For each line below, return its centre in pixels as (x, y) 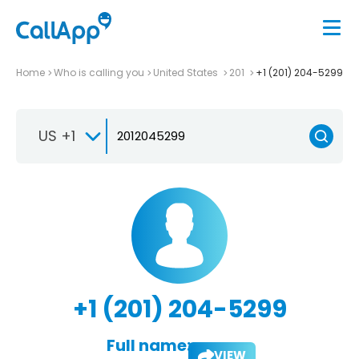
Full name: (148, 345)
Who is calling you (99, 72)
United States (187, 72)
